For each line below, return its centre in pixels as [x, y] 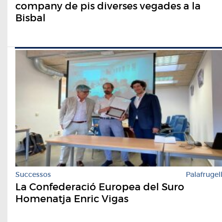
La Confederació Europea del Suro [100, 187]
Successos [33, 174]
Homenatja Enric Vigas [72, 198]
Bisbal [30, 18]
